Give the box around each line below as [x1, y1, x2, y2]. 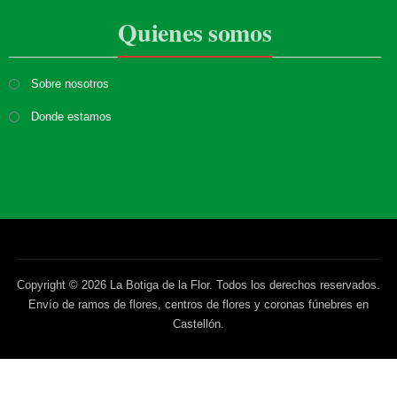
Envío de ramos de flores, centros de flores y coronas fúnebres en [27, 298, 369, 312]
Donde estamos [30, 110, 112, 124]
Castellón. [172, 317, 224, 331]
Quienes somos [118, 14, 272, 51]
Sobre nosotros [30, 77, 109, 91]
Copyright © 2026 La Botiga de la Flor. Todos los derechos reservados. [16, 278, 380, 292]
